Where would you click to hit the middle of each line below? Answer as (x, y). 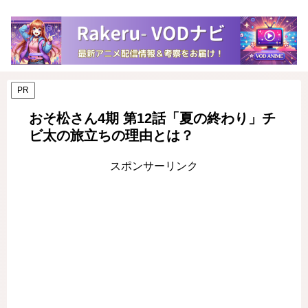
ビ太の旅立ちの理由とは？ (111, 135)
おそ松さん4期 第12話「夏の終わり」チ (152, 118)
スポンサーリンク (154, 166)
